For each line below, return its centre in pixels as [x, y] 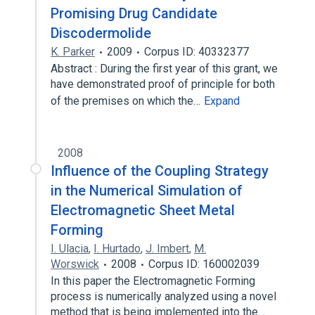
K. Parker [73, 52]
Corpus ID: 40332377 [197, 52]
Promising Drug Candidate [134, 13]
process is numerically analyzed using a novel [163, 296]
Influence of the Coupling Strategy [160, 171]
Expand [222, 101]
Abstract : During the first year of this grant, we [164, 69]
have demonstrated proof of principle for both [163, 84]
